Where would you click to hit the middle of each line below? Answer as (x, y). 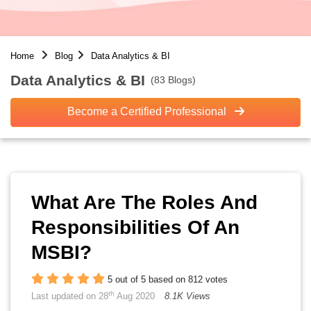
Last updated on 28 (70, 296)
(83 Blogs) (173, 79)
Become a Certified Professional (148, 111)
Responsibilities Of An (135, 227)
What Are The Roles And (144, 202)
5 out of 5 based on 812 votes (168, 279)
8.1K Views (187, 296)
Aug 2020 (135, 296)
